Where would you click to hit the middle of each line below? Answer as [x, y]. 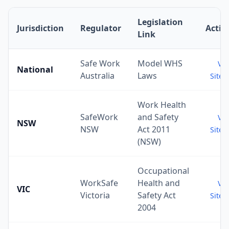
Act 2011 [154, 129]
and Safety [158, 117]
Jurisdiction [40, 28]
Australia [97, 76]
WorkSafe [99, 183]
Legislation [160, 22]
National [35, 70]
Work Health [162, 105]
